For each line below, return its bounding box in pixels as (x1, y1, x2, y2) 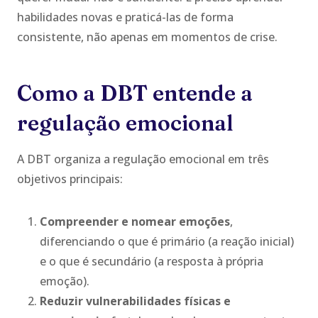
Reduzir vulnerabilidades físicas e (40, 292, 231, 309)
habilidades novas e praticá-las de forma (17, 9, 234, 25)
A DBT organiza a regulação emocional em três (17, 150, 269, 167)
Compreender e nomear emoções (40, 213, 230, 229)
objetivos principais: (17, 170, 123, 187)
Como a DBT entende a (17, 79, 253, 106)
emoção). (40, 273, 89, 289)
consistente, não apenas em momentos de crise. (17, 28, 278, 45)
